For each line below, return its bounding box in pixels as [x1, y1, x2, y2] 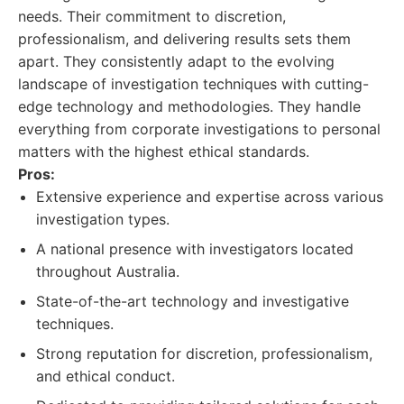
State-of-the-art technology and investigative [36, 292, 349, 310]
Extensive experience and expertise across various [36, 188, 383, 206]
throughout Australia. [36, 262, 179, 280]
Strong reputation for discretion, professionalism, [36, 344, 372, 363]
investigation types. [36, 210, 170, 228]
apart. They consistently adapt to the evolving [18, 52, 335, 70]
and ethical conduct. [36, 367, 175, 385]
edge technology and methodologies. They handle [18, 97, 361, 115]
